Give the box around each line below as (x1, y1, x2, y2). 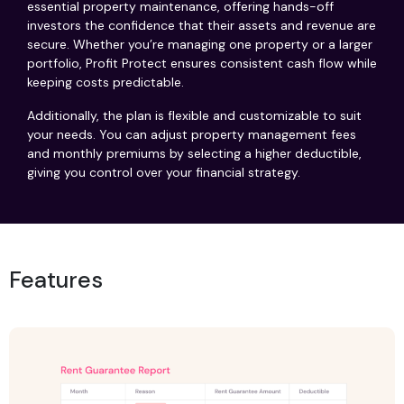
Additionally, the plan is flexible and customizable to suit (27, 106, 362, 124)
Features (9, 264, 103, 295)
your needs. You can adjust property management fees (27, 125, 356, 142)
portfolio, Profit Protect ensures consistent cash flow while (27, 54, 377, 71)
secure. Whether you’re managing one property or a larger (27, 35, 372, 52)
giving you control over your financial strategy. (27, 163, 300, 180)
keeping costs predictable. (27, 73, 184, 90)
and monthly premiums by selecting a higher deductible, (27, 144, 362, 161)
